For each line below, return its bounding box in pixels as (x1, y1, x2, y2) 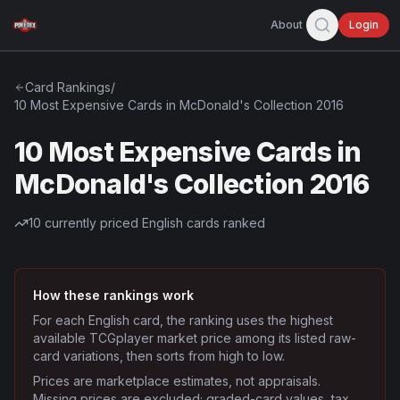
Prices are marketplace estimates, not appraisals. (33, 373, 321, 388)
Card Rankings (25, 79, 111, 95)
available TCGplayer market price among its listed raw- (33, 330, 356, 346)
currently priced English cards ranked (41, 215, 265, 230)
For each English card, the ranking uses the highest (33, 312, 333, 328)
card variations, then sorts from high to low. (33, 348, 285, 363)
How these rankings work (33, 287, 194, 303)
